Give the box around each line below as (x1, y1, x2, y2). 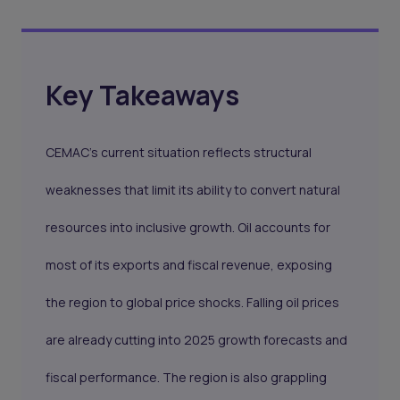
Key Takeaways (46, 77, 240, 114)
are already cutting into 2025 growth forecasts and (46, 331, 348, 349)
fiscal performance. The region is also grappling (46, 369, 328, 387)
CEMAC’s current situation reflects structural (46, 144, 312, 162)
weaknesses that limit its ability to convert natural (46, 181, 341, 199)
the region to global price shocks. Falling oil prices (46, 294, 340, 312)
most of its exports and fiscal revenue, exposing (46, 256, 333, 274)
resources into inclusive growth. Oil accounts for (46, 219, 331, 237)
